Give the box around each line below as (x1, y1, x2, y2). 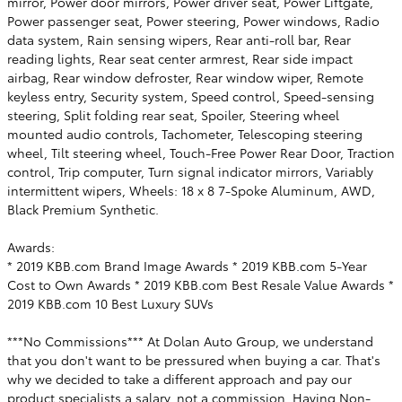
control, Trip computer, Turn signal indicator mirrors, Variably (7, 162, 373, 180)
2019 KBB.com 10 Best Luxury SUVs (7, 293, 214, 312)
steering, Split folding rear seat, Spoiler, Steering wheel (7, 105, 339, 124)
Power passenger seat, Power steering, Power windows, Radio (7, 11, 380, 30)
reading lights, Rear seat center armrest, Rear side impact (7, 48, 353, 67)
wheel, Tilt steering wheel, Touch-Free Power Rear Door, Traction (7, 143, 395, 162)
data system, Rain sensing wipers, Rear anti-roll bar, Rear (7, 30, 351, 48)
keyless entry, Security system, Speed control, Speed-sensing (7, 86, 374, 105)
